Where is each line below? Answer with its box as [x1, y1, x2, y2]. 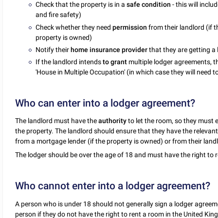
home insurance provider [71, 45, 148, 54]
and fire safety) [36, 11, 82, 19]
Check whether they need [36, 23, 113, 31]
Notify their [36, 45, 71, 54]
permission [112, 23, 147, 31]
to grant [103, 57, 127, 66]
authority [98, 117, 127, 125]
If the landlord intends [36, 57, 103, 66]
